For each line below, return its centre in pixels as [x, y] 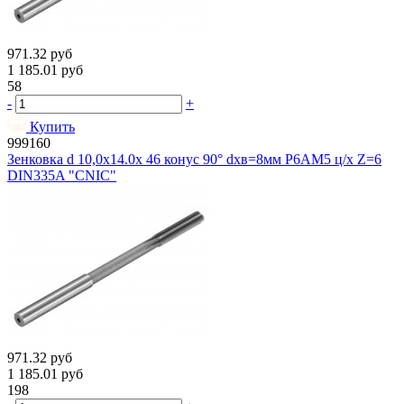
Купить [52, 127]
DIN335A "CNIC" [62, 176]
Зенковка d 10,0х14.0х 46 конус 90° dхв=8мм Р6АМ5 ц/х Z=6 [194, 160]
